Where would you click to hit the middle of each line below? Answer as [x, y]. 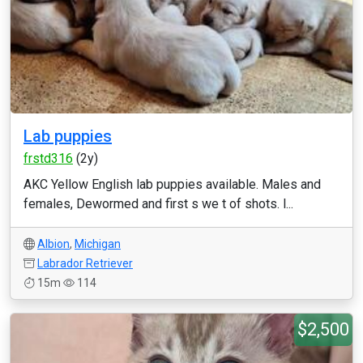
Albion [53, 244]
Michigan [98, 244]
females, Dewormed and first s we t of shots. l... [158, 204]
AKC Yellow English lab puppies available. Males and [172, 184]
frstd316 [48, 158]
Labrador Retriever [85, 263]
